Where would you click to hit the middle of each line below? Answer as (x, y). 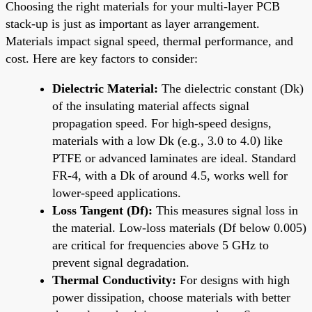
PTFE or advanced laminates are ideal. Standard (174, 158)
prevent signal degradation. (121, 262)
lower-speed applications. (117, 193)
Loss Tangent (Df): (102, 210)
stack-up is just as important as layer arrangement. (133, 23)
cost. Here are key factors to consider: (102, 58)
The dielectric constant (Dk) (231, 88)
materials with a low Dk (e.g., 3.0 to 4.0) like (167, 140)
